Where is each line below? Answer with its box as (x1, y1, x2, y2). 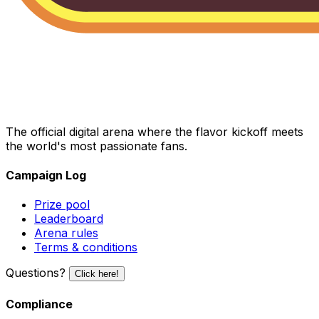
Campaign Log (6, 168, 86, 183)
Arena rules (34, 226, 98, 241)
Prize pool (34, 197, 90, 212)
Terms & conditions (34, 240, 137, 255)
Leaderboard (34, 211, 103, 226)
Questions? (6, 266, 66, 281)
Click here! (75, 268, 119, 280)
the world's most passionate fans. (6, 138, 187, 153)
